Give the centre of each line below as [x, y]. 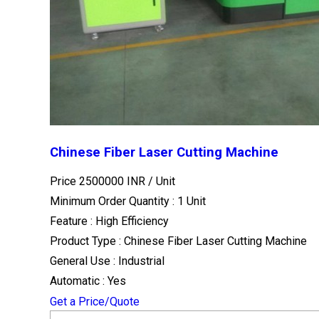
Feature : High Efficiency [109, 221]
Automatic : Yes [88, 281]
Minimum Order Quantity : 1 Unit [128, 202]
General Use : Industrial [107, 261]
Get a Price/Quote [95, 302]
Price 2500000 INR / [103, 182]
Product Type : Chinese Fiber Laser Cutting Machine [178, 241]
